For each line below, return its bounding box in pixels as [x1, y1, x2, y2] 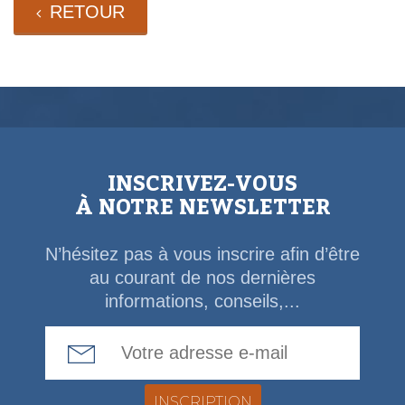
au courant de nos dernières [89, 268, 316, 288]
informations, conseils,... [105, 291, 300, 312]
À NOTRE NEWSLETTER [74, 185, 331, 231]
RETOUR [50, 2, 125, 23]
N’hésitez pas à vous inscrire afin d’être [45, 244, 360, 265]
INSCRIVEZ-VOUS [108, 162, 297, 207]
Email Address [202, 327, 316, 348]
